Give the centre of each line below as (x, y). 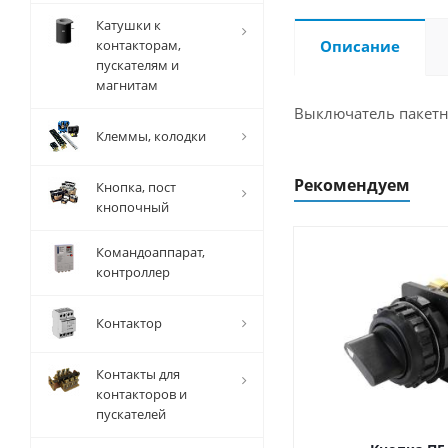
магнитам (127, 85)
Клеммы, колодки (151, 136)
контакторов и (141, 394)
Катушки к (128, 25)
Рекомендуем (352, 185)
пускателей (131, 414)
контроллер (133, 272)
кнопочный (132, 207)
